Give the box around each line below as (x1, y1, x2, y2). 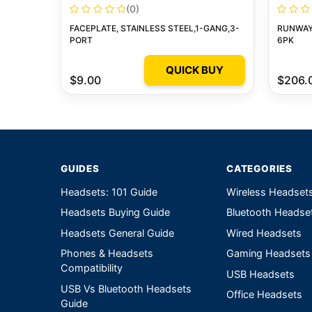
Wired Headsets (226, 226, 302, 240)
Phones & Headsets (61, 247, 153, 260)
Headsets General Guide (61, 226, 174, 240)
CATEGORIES (226, 162, 293, 174)
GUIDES (61, 162, 100, 174)
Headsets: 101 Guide (61, 185, 157, 198)
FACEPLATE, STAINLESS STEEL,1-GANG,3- (70, 23, 240, 34)
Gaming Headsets (226, 247, 311, 260)
